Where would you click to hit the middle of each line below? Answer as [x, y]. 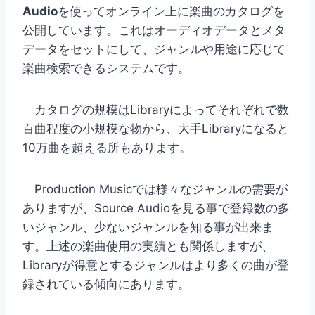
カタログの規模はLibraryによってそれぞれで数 [156, 109]
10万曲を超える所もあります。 [107, 147]
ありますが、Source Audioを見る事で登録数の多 [156, 208]
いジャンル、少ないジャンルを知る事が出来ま [148, 227]
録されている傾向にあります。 [106, 284]
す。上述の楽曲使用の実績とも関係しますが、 [148, 246]
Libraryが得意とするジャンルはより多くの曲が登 [156, 265]
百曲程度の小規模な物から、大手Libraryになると [156, 128]
